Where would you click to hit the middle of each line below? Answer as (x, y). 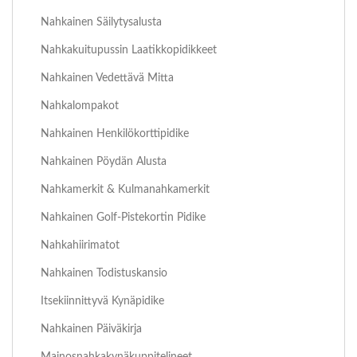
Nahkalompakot (80, 106)
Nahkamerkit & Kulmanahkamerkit (125, 190)
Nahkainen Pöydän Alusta (104, 162)
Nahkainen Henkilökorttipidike (115, 134)
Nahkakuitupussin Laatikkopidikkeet (129, 50)
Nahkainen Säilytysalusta (101, 22)
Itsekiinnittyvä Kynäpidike (102, 301)
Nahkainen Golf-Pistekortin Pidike (123, 218)
